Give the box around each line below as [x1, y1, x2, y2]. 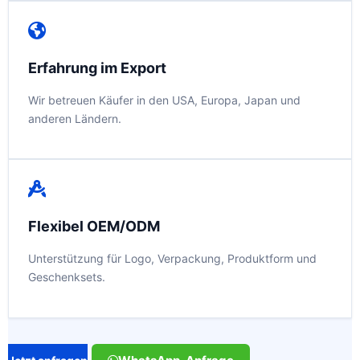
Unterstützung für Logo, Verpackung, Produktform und [28, 252, 317, 266]
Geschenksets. [28, 270, 105, 284]
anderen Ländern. [28, 111, 121, 125]
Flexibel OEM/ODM [28, 218, 160, 235]
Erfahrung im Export [28, 59, 166, 76]
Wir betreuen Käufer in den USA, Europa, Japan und [28, 92, 301, 107]
